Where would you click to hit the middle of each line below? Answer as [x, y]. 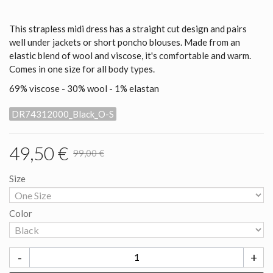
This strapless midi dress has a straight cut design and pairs [128, 28]
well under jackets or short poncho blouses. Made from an [125, 42]
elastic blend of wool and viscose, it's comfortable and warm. [130, 55]
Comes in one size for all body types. [82, 69]
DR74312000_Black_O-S [63, 114]
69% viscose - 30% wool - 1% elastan [84, 88]
